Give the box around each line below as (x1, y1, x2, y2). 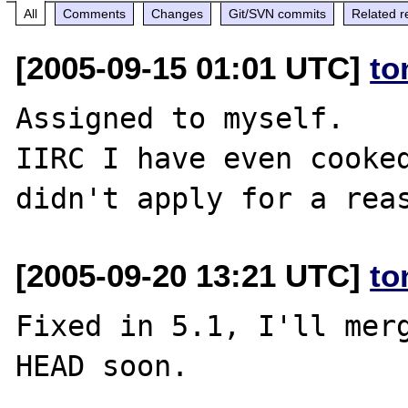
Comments (63, 5, 127, 21)
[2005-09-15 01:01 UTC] (15, 49, 371, 86)
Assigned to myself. (15, 101, 345, 135)
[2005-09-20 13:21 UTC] (15, 257, 371, 293)
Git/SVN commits (229, 5, 327, 21)
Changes (151, 5, 204, 21)
